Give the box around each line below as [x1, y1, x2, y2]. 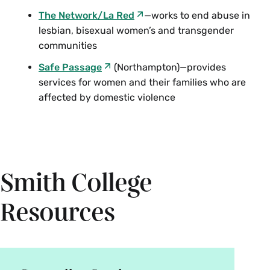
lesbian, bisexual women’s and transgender [39, 25, 234, 37]
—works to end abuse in [144, 10, 250, 22]
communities [39, 40, 97, 52]
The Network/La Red [39, 10, 134, 22]
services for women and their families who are [39, 76, 246, 88]
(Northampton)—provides [111, 61, 226, 73]
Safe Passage [39, 61, 102, 73]
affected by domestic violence [39, 91, 175, 103]
